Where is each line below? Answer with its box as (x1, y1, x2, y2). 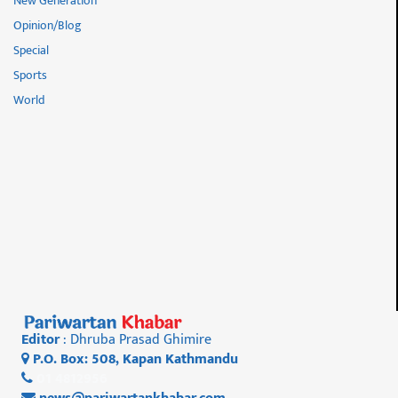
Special (13, 40, 49, 61)
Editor (21, 328, 60, 353)
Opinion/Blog (13, 15, 82, 36)
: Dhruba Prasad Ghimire (60, 328, 211, 353)
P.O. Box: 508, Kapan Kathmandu (29, 347, 238, 372)
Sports (13, 65, 47, 86)
